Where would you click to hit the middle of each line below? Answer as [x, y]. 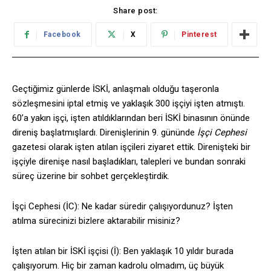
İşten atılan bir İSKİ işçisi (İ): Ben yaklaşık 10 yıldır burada [123, 251]
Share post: [135, 11]
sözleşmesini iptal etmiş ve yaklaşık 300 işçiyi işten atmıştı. [129, 104]
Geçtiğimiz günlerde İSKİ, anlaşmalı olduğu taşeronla [116, 89]
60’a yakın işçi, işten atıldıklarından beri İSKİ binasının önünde [131, 118]
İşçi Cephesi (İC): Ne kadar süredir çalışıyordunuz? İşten [122, 207]
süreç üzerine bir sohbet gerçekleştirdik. [91, 176]
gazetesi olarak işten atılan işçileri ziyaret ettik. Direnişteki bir [131, 147]
